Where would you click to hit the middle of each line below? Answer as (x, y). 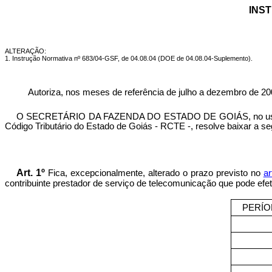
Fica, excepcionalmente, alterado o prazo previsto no (155, 173)
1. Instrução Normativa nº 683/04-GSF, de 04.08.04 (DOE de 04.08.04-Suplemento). (129, 58)
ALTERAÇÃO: (25, 51)
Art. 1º (30, 173)
